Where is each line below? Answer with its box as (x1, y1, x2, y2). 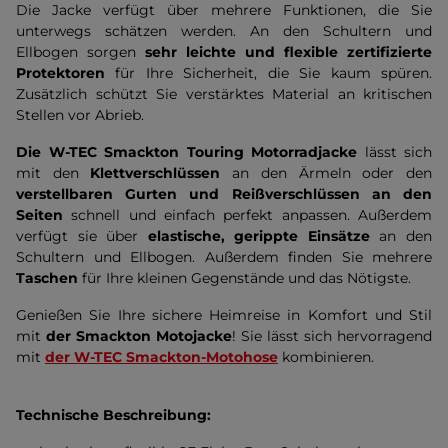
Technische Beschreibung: (16, 406, 211, 424)
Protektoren (16, 64, 105, 82)
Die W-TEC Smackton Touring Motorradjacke (16, 143, 357, 161)
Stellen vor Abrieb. (16, 106, 144, 124)
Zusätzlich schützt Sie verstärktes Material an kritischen (16, 85, 432, 103)
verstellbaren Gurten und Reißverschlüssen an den (16, 185, 432, 203)
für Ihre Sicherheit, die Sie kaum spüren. (105, 64, 432, 82)
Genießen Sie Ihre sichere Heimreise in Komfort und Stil (16, 306, 432, 324)
